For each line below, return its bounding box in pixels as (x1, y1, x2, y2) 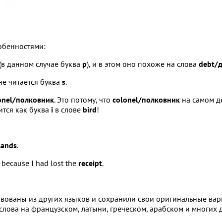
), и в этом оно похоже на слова (87, 58, 199, 69)
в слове (53, 104, 83, 114)
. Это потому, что (54, 94, 112, 105)
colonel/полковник (112, 94, 180, 105)
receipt (78, 158, 102, 168)
